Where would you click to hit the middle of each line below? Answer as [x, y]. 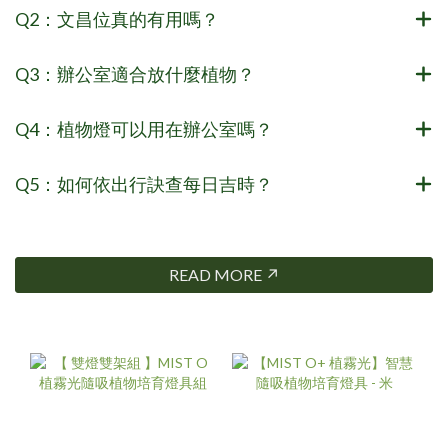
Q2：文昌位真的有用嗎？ [117, 18]
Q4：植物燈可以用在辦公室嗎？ [144, 128]
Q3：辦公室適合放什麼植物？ [135, 73]
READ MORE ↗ [224, 274]
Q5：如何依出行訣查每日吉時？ [144, 183]
